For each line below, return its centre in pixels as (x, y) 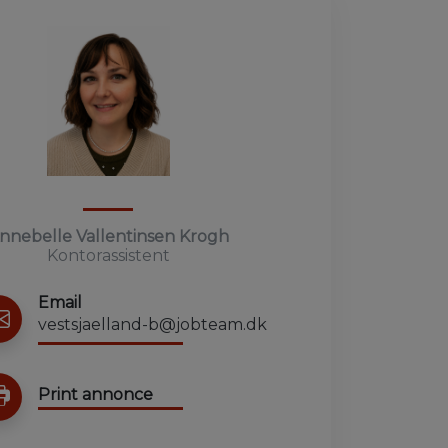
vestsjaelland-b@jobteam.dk (153, 324)
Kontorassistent (108, 255)
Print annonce (96, 394)
